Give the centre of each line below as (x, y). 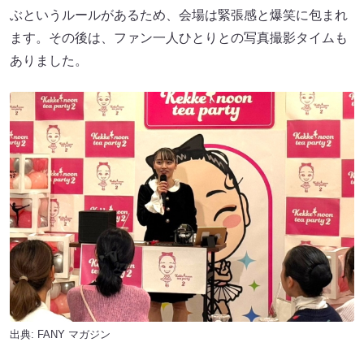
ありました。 (49, 61)
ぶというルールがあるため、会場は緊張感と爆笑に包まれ (179, 15)
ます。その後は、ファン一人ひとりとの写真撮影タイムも (179, 38)
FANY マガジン (74, 334)
